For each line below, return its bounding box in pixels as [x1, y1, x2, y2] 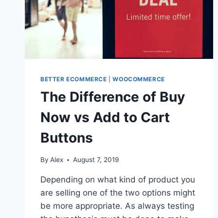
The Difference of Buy [40, 89, 185, 106]
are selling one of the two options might [40, 188, 195, 198]
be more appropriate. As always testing [40, 201, 194, 211]
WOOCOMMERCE [112, 75, 165, 83]
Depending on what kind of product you [40, 175, 195, 184]
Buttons [40, 129, 93, 146]
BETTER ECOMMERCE [40, 75, 107, 83]
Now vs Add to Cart [40, 109, 170, 126]
